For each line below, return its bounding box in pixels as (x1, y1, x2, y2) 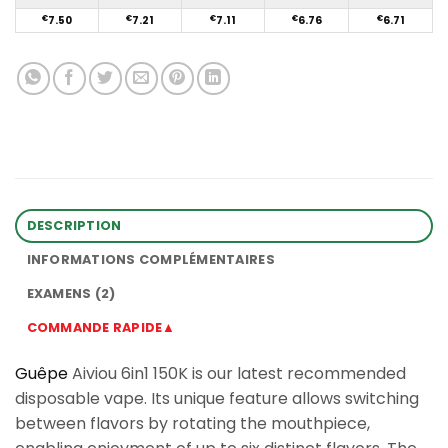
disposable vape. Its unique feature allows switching (15, 387, 419, 411)
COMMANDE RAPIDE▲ (26, 319, 176, 337)
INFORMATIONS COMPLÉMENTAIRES (26, 251, 275, 269)
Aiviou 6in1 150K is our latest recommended (68, 362, 406, 386)
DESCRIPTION (26, 217, 122, 235)
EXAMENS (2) (26, 285, 116, 303)
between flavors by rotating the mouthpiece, (15, 412, 370, 436)
